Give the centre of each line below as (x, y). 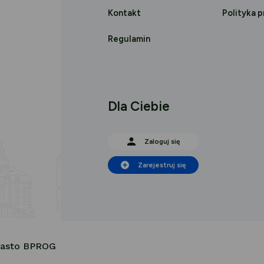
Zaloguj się (162, 141)
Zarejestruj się (162, 165)
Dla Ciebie (139, 106)
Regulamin (129, 39)
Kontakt (125, 13)
